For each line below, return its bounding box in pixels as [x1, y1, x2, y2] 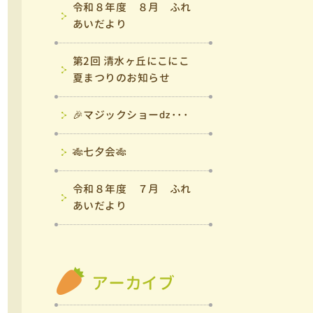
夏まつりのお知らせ [73, 71, 170, 85]
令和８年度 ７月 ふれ [73, 182, 191, 196]
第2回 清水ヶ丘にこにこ [73, 54, 190, 68]
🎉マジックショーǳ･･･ [73, 108, 189, 122]
